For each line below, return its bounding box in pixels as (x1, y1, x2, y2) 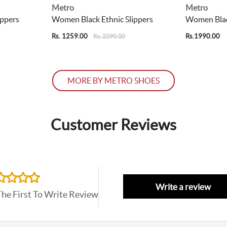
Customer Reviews (51, 116, 176, 134)
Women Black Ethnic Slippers (52, 15, 153, 24)
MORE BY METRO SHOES (67, 76, 160, 86)
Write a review (156, 181, 211, 192)
